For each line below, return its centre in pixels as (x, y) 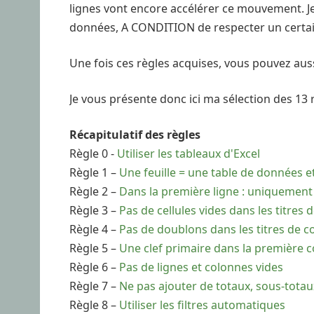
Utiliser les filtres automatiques (202, 305)
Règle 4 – (94, 229)
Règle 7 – (94, 286)
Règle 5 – (94, 248)
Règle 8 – (94, 305)
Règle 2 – (94, 191)
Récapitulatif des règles (135, 134)
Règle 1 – (94, 172)
